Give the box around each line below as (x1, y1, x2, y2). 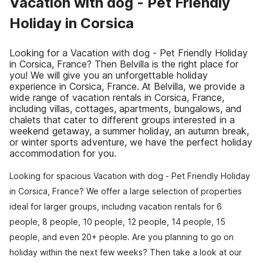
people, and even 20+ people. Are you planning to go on (9, 232, 234, 242)
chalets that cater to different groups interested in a (9, 114, 235, 126)
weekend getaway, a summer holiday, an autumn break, (9, 125, 249, 137)
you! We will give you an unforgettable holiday (9, 69, 208, 81)
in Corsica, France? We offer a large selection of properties (9, 186, 242, 196)
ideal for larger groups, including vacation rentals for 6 (9, 201, 222, 211)
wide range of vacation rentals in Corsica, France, (9, 92, 224, 103)
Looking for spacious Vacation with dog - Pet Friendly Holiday (9, 171, 250, 181)
